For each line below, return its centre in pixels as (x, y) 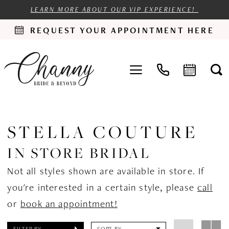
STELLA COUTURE (103, 132)
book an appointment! (69, 203)
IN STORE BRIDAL (79, 153)
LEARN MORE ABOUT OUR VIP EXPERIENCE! (114, 9)
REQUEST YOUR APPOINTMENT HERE (122, 30)
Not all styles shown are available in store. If (106, 171)
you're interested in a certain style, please (102, 187)
